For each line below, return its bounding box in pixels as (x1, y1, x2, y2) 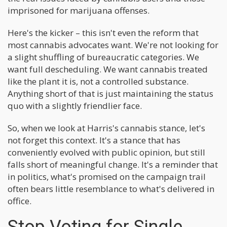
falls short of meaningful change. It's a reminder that (8, 159, 218, 170)
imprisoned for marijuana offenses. (8, 5, 149, 16)
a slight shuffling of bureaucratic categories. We (8, 51, 199, 63)
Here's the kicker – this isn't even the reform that (8, 27, 199, 39)
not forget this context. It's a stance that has (8, 134, 180, 146)
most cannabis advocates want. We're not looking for (8, 39, 218, 51)
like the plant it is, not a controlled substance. (8, 75, 188, 87)
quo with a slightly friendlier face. (8, 100, 142, 111)
